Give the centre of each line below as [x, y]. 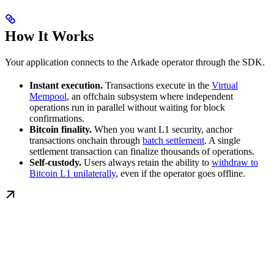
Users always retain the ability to [146, 163]
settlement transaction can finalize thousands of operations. [142, 152]
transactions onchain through [86, 141]
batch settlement [173, 141]
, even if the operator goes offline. [180, 174]
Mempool [48, 97]
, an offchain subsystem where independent [150, 97]
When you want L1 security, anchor [162, 130]
